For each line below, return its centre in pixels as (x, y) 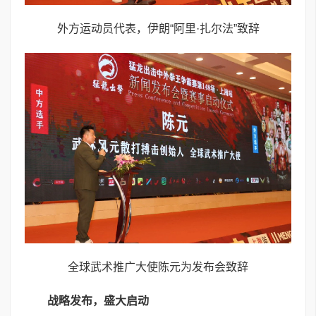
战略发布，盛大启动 (98, 301)
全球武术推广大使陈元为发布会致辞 (158, 267)
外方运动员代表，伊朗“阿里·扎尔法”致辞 (158, 28)
